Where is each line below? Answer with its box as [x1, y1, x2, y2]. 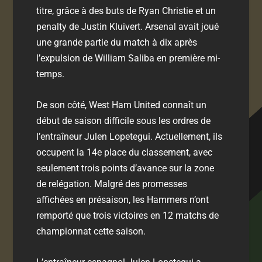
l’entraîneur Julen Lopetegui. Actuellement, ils [36, 130, 223, 142]
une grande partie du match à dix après [36, 37, 198, 49]
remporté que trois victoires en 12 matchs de [36, 209, 219, 221]
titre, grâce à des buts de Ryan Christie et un [36, 5, 216, 17]
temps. [36, 68, 65, 80]
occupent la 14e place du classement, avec [36, 146, 213, 158]
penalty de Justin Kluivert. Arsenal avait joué [36, 21, 219, 33]
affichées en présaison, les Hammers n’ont [36, 194, 209, 205]
